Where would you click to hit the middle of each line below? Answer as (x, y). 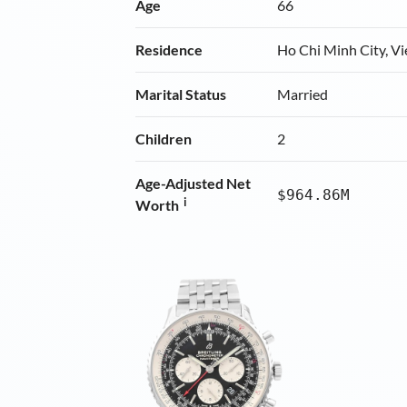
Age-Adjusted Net (193, 184)
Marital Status (180, 94)
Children (163, 139)
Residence (169, 50)
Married (303, 94)
